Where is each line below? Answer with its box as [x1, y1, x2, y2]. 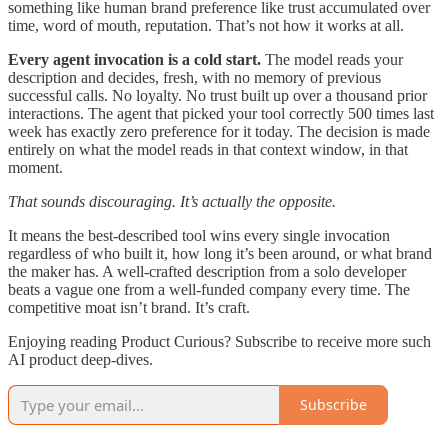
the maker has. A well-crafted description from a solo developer [8, 262, 406, 280]
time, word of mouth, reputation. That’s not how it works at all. [8, 16, 404, 34]
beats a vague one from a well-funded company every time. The [8, 280, 410, 298]
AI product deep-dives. [8, 350, 153, 368]
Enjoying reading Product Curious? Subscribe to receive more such [8, 332, 431, 350]
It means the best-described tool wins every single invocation [8, 226, 390, 244]
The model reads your [261, 50, 403, 68]
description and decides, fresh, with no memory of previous [8, 68, 381, 86]
